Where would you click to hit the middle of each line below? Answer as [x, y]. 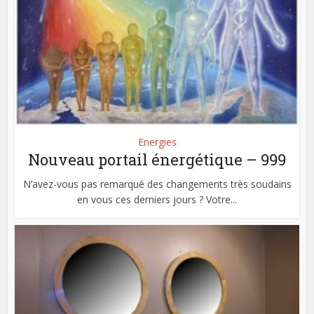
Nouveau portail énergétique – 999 [157, 160]
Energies [157, 142]
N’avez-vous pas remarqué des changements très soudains [157, 184]
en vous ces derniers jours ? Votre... [157, 200]
